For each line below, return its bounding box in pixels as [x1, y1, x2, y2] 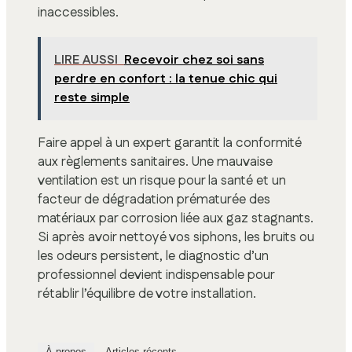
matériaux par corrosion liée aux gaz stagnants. [38, 209, 313, 229]
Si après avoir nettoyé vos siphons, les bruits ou [38, 228, 314, 247]
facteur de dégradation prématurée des [38, 190, 270, 210]
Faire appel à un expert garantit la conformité [38, 134, 302, 153]
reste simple [53, 89, 130, 108]
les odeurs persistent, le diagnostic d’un [38, 247, 269, 266]
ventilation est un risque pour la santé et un [38, 171, 286, 191]
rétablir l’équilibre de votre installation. [38, 284, 256, 304]
